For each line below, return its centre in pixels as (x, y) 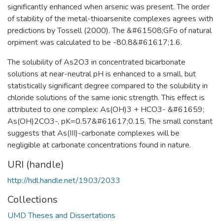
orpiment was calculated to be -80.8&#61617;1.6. (95, 42)
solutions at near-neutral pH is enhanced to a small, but (102, 74)
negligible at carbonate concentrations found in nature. (99, 145)
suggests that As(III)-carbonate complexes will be (93, 133)
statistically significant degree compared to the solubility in (108, 86)
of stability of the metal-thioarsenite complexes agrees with (110, 18)
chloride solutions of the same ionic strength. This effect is (106, 97)
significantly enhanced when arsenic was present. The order (109, 7)
